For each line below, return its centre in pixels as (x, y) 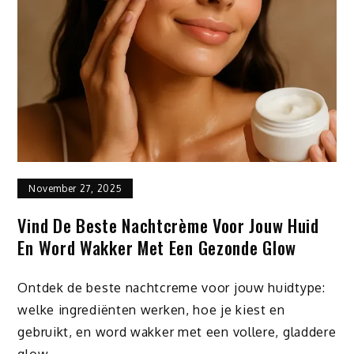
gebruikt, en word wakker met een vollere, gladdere (177, 331)
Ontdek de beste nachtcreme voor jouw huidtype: (171, 287)
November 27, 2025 (75, 188)
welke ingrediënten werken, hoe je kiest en (151, 309)
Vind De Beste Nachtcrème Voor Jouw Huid (168, 225)
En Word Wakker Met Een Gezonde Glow (157, 247)
